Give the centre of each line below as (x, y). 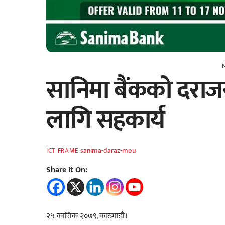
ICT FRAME (63, 150)
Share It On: (67, 170)
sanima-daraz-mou (108, 150)
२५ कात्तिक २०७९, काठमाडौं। (87, 216)
